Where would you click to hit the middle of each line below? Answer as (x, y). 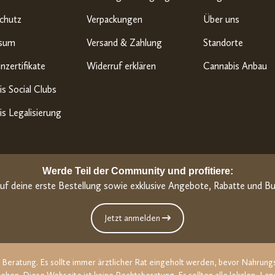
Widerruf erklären (121, 66)
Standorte (223, 42)
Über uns (221, 19)
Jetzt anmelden (133, 218)
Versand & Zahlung (124, 42)
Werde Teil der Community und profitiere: (137, 171)
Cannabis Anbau (235, 66)
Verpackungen (114, 19)
